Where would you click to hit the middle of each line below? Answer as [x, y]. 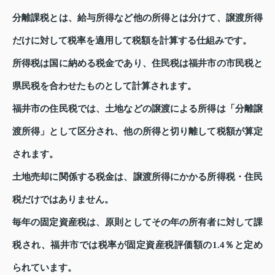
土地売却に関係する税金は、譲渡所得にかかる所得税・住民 [137, 176]
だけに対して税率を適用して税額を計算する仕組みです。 [132, 40]
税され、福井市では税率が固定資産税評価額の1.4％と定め [137, 245]
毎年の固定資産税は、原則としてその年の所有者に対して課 [137, 222]
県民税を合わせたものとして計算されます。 [104, 86]
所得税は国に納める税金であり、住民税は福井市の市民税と [137, 63]
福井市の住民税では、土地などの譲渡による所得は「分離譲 [137, 108]
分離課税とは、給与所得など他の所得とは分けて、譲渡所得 [137, 17]
